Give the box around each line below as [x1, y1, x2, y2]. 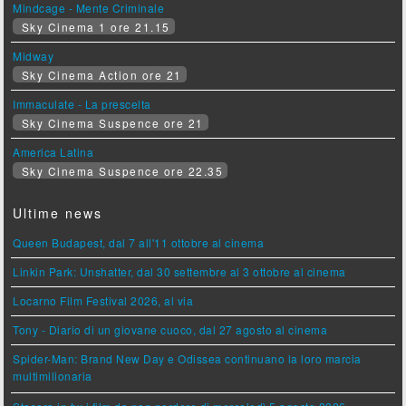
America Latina [13, 144, 94, 160]
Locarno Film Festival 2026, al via [13, 293, 194, 309]
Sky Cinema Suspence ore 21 [17, 115, 204, 131]
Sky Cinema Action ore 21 [17, 67, 182, 83]
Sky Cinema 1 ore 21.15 [17, 19, 170, 35]
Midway [13, 48, 54, 64]
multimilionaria [13, 368, 92, 387]
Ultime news [13, 204, 103, 223]
